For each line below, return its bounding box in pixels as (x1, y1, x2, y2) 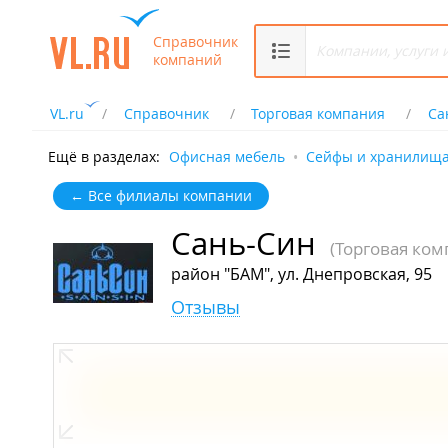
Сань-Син (171, 223, 316, 265)
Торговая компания (251, 104, 386, 123)
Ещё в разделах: (48, 147, 160, 166)
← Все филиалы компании (69, 186, 252, 206)
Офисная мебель (169, 147, 285, 166)
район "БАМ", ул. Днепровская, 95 (171, 263, 432, 286)
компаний (153, 49, 222, 69)
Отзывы (171, 295, 240, 320)
